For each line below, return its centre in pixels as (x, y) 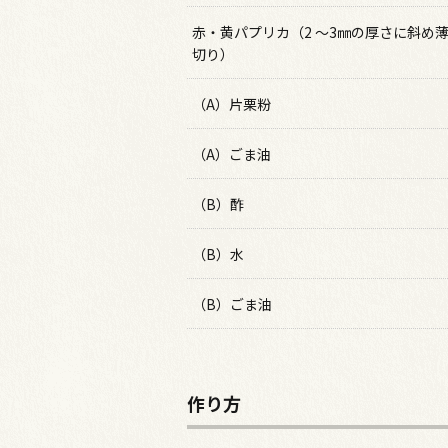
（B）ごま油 (232, 304)
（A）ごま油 (231, 154)
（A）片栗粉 (231, 104)
